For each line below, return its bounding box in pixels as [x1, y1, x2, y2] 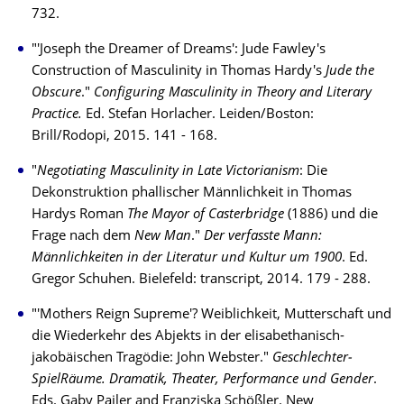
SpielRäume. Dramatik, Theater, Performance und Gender [32, 373, 373, 387]
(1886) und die [284, 208, 378, 222]
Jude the [326, 65, 374, 78]
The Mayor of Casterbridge [127, 208, 284, 222]
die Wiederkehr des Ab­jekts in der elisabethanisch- [32, 330, 344, 344]
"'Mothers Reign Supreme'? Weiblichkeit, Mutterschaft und [32, 308, 391, 322]
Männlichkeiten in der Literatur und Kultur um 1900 [32, 252, 342, 265]
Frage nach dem [32, 230, 134, 243]
